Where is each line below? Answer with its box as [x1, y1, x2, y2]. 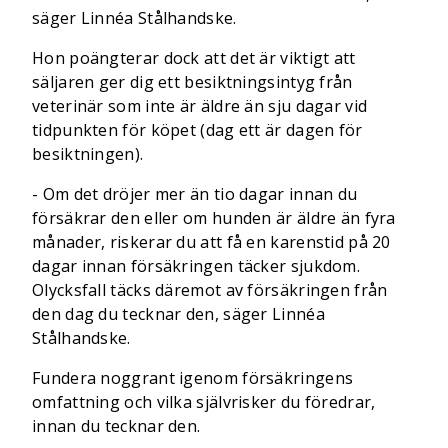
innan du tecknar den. [32, 415, 201, 437]
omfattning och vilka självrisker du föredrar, [32, 391, 376, 413]
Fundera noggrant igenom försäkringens [32, 367, 354, 389]
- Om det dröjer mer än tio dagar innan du [32, 183, 358, 205]
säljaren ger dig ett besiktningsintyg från [32, 71, 353, 93]
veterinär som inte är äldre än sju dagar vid [32, 95, 368, 117]
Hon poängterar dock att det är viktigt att [32, 47, 356, 69]
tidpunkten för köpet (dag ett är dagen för [32, 119, 363, 141]
